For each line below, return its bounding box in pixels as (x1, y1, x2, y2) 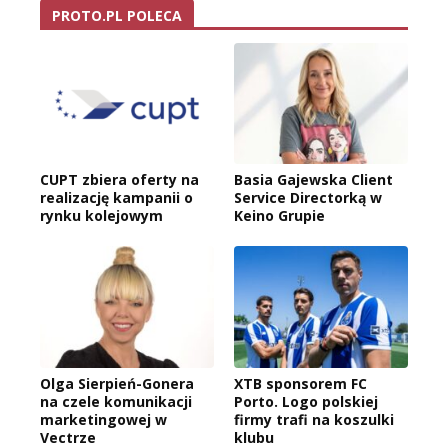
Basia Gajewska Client (234, 170, 393, 190)
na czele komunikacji (40, 392, 192, 412)
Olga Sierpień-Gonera (40, 374, 194, 394)
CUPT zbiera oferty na (40, 170, 199, 190)
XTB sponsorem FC (234, 374, 367, 394)
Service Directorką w (234, 188, 382, 208)
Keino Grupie (234, 206, 325, 226)
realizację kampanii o (40, 188, 193, 208)
